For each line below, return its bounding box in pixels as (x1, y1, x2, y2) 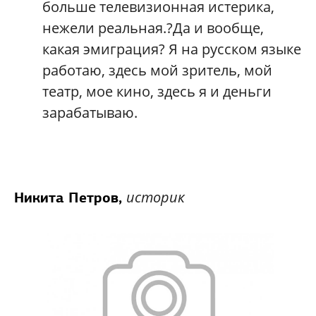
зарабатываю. (42, 103, 138, 123)
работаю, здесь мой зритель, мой (42, 61, 272, 80)
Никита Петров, (14, 188, 126, 207)
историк (126, 188, 185, 207)
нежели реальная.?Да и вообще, (42, 18, 264, 38)
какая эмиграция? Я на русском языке (42, 39, 301, 59)
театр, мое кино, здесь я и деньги (42, 82, 272, 102)
